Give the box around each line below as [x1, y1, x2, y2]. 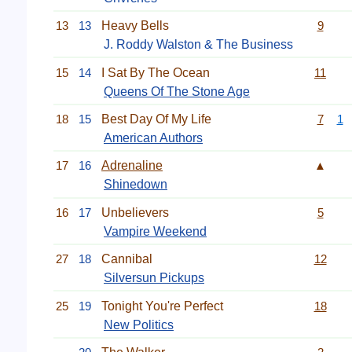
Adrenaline [101, 159, 163, 173]
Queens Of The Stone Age [104, 84, 250, 98]
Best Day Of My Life [101, 112, 211, 126]
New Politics [104, 317, 174, 332]
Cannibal [101, 252, 152, 266]
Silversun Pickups [104, 271, 204, 285]
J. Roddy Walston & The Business [104, 38, 293, 52]
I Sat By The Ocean [101, 65, 210, 79]
